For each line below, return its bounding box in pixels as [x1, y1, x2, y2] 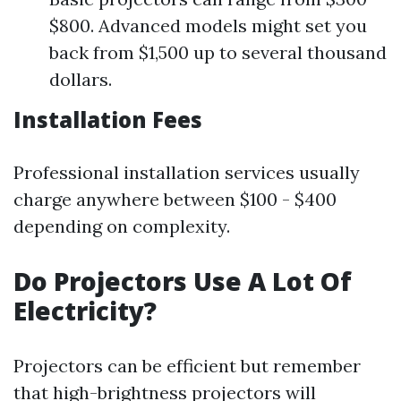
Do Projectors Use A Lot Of [13, 264, 352, 298]
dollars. [49, 68, 112, 90]
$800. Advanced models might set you [49, 14, 367, 37]
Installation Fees [13, 105, 202, 134]
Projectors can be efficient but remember [13, 354, 361, 377]
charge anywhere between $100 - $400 [13, 188, 337, 210]
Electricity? [13, 294, 157, 328]
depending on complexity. [13, 215, 230, 237]
